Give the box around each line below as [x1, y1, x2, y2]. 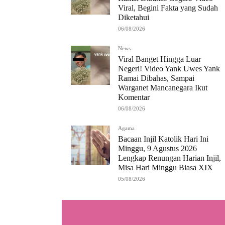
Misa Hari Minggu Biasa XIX [118, 163, 213, 172]
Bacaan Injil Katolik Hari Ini [118, 135, 208, 144]
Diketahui [118, 13, 149, 22]
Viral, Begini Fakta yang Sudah [118, 4, 218, 13]
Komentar [118, 93, 150, 102]
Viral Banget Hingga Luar [118, 55, 201, 64]
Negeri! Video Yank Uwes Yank [118, 64, 220, 73]
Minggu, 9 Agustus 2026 [118, 144, 197, 153]
